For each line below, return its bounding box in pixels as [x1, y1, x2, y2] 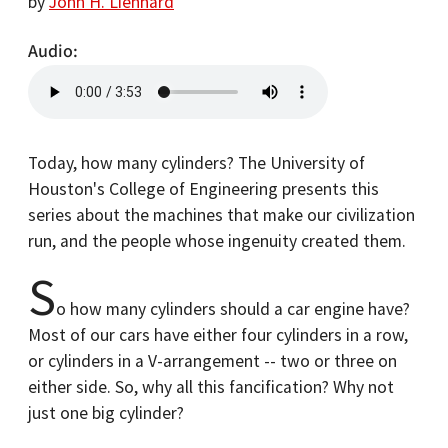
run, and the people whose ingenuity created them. [28, 230, 406, 252]
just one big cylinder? [28, 402, 188, 424]
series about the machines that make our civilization [28, 204, 415, 226]
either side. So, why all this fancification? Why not [28, 376, 394, 398]
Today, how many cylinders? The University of [28, 152, 365, 174]
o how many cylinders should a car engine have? [56, 298, 410, 320]
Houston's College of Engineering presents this [28, 178, 379, 200]
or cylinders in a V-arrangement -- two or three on [28, 350, 397, 372]
